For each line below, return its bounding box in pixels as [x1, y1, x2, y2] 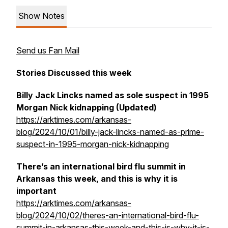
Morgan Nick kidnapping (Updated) [16, 102, 157, 112]
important [16, 186, 56, 196]
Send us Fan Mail [16, 45, 79, 55]
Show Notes [18, 11, 65, 21]
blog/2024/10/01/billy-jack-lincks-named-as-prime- [16, 127, 204, 137]
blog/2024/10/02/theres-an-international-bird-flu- [16, 210, 199, 220]
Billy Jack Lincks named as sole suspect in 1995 [16, 90, 209, 100]
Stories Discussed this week [16, 68, 131, 78]
